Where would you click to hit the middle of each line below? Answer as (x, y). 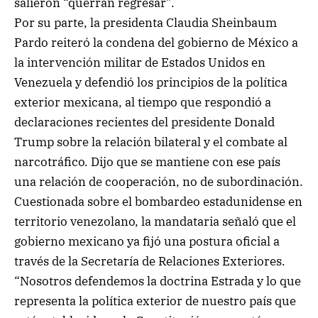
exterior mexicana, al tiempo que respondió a (143, 103)
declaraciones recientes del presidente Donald (144, 122)
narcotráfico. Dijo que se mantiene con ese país (147, 162)
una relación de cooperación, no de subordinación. (159, 182)
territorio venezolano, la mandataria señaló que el (155, 222)
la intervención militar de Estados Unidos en (140, 63)
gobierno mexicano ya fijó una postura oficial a (147, 242)
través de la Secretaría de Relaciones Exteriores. (150, 262)
